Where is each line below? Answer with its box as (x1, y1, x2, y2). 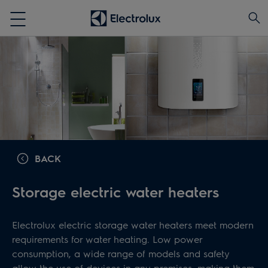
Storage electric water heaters (12, 182, 219, 200)
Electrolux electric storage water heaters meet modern (12, 218, 254, 231)
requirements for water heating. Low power (12, 232, 202, 245)
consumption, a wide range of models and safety (12, 246, 230, 260)
